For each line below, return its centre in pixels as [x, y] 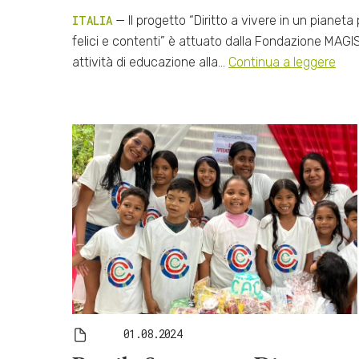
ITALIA [92, 20]
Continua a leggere [282, 62]
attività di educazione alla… [150, 62]
